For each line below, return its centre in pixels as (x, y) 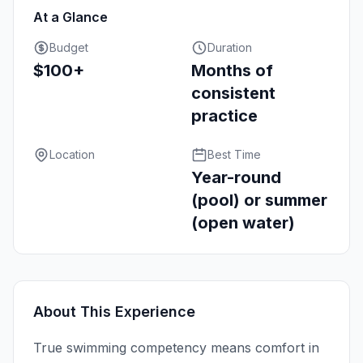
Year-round (236, 178)
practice (224, 116)
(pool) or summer (259, 201)
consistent (233, 94)
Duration (230, 48)
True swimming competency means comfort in (176, 348)
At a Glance (70, 17)
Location (72, 155)
